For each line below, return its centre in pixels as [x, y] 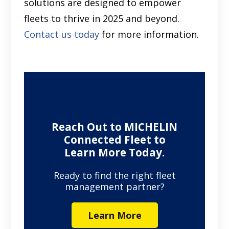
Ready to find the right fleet [114, 175]
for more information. [149, 35]
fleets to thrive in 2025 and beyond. [102, 19]
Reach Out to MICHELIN [114, 127]
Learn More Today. [114, 153]
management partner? [114, 186]
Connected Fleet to [114, 140]
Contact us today [62, 35]
